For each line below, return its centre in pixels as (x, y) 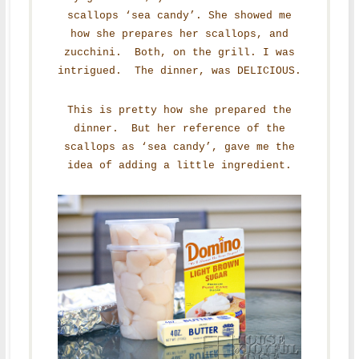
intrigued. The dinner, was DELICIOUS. (179, 71)
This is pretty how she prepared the (179, 110)
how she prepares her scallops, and (179, 34)
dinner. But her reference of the (179, 128)
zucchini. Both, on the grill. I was (179, 52)
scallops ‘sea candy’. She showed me (179, 15)
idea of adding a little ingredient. (179, 165)
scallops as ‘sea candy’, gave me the (179, 147)
